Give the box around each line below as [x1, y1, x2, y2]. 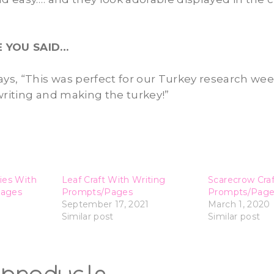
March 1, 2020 [208, 198, 270, 210]
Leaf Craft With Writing [61, 174, 166, 185]
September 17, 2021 [61, 198, 149, 210]
